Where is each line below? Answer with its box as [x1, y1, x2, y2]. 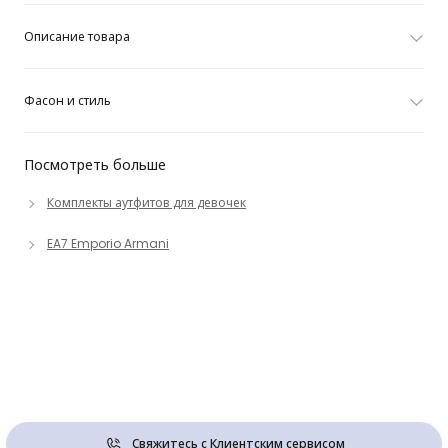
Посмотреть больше [24, 155, 166, 175]
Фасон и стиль [24, 92, 111, 109]
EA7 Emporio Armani [47, 235, 169, 252]
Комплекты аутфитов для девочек [47, 194, 246, 211]
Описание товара [24, 28, 130, 45]
